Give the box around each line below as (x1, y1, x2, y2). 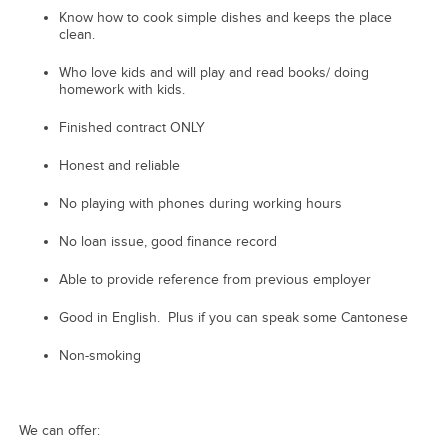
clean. (58, 26, 95, 43)
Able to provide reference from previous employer (58, 271, 371, 288)
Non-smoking (58, 347, 141, 364)
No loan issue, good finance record (58, 233, 277, 250)
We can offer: (18, 423, 100, 439)
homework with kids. (58, 81, 185, 98)
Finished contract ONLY (58, 119, 205, 136)
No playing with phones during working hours (58, 195, 342, 212)
